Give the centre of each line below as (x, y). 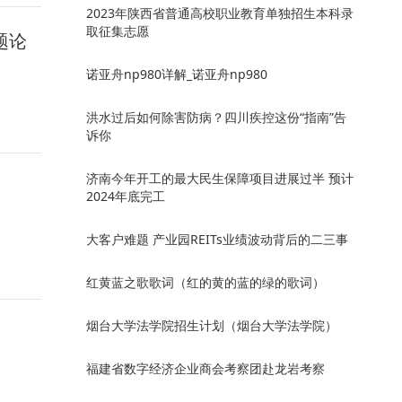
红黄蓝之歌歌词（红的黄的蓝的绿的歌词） (205, 282)
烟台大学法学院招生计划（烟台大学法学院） (212, 325)
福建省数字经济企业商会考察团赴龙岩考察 (205, 368)
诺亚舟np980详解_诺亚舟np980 (177, 74)
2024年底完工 (126, 196)
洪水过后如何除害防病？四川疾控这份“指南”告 (216, 117)
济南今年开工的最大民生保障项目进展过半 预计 (220, 178)
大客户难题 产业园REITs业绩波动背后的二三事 (217, 239)
